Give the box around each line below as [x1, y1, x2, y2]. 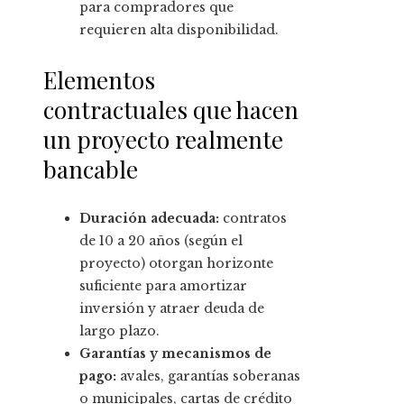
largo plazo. [79, 323, 160, 340]
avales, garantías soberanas [116, 368, 300, 385]
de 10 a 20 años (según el [79, 233, 243, 250]
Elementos [43, 64, 155, 96]
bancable [43, 153, 138, 186]
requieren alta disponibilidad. [79, 22, 279, 39]
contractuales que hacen [43, 94, 298, 126]
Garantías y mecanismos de [79, 345, 271, 363]
